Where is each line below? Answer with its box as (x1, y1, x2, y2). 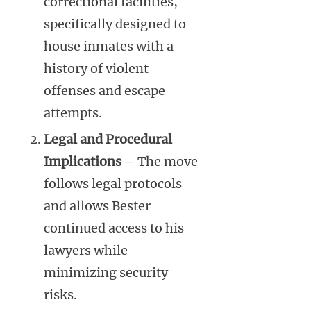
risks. (44, 286, 77, 303)
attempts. (44, 104, 102, 121)
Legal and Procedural (44, 131, 172, 147)
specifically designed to (44, 15, 186, 32)
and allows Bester (44, 197, 151, 214)
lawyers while (44, 242, 128, 258)
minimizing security (44, 264, 168, 280)
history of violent (44, 60, 149, 76)
